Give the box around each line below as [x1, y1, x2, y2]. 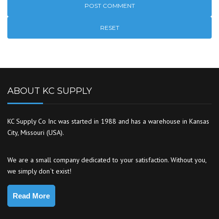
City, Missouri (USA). [7, 128, 64, 137]
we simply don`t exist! [7, 167, 71, 175]
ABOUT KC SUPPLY [7, 86, 92, 96]
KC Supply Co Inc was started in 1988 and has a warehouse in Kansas [7, 117, 209, 126]
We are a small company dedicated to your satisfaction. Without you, [7, 155, 206, 164]
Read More [13, 192, 50, 200]
